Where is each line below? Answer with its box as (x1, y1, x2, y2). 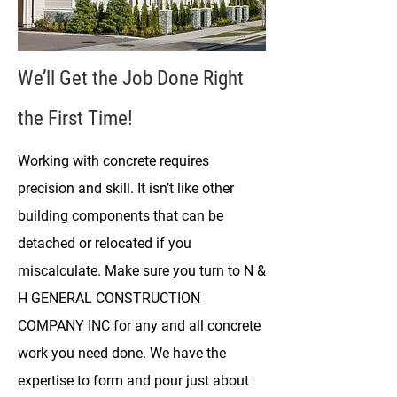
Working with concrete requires (18, 152, 209, 169)
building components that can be (18, 207, 223, 224)
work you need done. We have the (18, 345, 226, 362)
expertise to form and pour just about (18, 372, 249, 389)
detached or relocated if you (18, 235, 191, 252)
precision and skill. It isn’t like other (18, 180, 234, 197)
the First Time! (18, 106, 133, 130)
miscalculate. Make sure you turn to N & (18, 262, 266, 279)
